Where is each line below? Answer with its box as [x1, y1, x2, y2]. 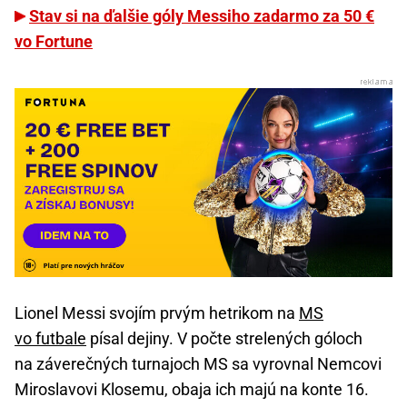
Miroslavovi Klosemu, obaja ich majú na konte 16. [15, 380, 369, 400]
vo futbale [15, 329, 86, 349]
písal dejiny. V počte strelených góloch [86, 329, 362, 349]
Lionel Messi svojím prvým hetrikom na [15, 303, 299, 323]
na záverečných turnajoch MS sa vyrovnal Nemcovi [15, 354, 382, 374]
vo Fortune [15, 32, 93, 52]
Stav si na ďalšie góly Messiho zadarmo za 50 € [29, 6, 374, 26]
